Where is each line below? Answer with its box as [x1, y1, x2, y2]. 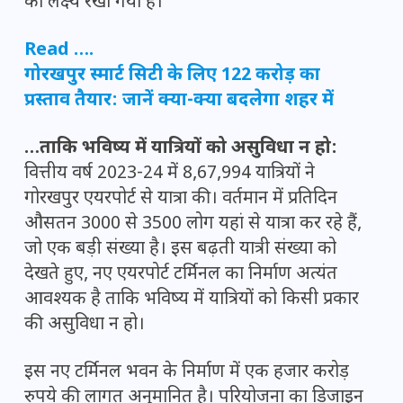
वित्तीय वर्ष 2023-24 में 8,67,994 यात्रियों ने [24, 162, 315, 186]
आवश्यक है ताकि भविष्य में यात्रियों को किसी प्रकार [24, 288, 359, 312]
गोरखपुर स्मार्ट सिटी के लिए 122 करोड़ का [24, 64, 320, 88]
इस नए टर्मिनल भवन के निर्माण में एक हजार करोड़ [24, 361, 349, 385]
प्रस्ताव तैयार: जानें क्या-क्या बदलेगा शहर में [24, 89, 334, 113]
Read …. [24, 39, 94, 63]
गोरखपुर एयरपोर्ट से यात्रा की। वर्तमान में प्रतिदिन [24, 187, 337, 211]
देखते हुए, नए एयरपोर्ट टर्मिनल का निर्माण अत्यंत [24, 263, 337, 287]
